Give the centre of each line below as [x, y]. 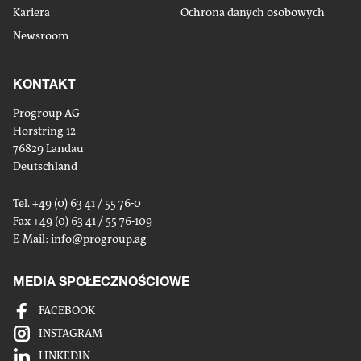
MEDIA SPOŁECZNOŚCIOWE [101, 280]
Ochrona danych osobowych [253, 12]
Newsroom [41, 35]
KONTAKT [44, 83]
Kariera [31, 12]
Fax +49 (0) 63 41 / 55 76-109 [83, 221]
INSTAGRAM [71, 333]
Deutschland [45, 166]
